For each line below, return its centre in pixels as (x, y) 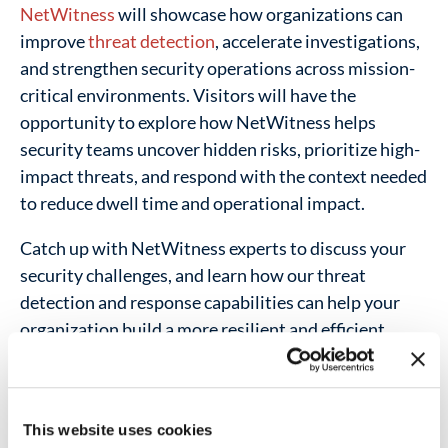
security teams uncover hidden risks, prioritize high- (220, 149)
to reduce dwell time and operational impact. (192, 203)
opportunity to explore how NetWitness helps (198, 122)
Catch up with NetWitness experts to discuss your (213, 248)
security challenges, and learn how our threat (193, 275)
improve (54, 41)
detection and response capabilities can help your (210, 302)
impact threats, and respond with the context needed (223, 176)
